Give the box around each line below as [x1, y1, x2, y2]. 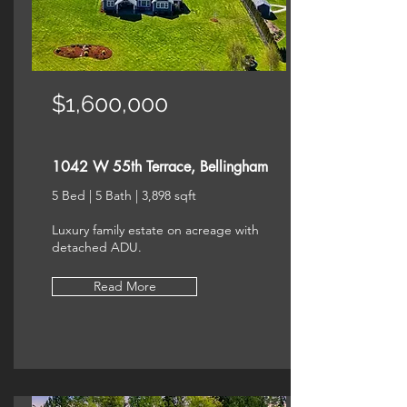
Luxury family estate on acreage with [52, 222, 259, 238]
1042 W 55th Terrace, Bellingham [52, 157, 268, 176]
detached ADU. [52, 239, 142, 255]
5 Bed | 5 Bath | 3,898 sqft [52, 187, 196, 203]
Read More [93, 278, 156, 294]
